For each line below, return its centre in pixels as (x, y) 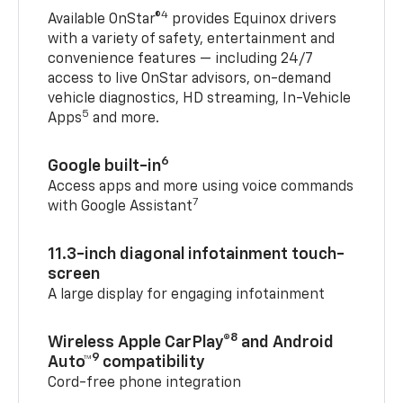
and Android (286, 342)
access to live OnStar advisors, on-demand (190, 79)
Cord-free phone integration (145, 383)
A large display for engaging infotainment (187, 295)
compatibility (154, 362)
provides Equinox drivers (253, 19)
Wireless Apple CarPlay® (139, 342)
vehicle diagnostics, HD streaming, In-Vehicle (200, 99)
